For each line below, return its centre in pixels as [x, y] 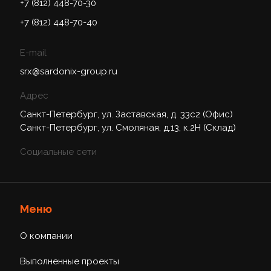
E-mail [33, 53]
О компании [46, 236]
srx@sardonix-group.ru [68, 71]
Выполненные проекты [69, 261]
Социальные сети [58, 152]
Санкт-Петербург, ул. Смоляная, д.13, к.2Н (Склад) [128, 128]
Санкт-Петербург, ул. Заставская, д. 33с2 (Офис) [126, 114]
